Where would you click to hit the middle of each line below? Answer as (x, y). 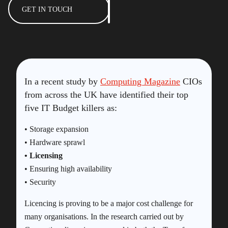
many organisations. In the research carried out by (104, 216)
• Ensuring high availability (68, 168)
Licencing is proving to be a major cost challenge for (109, 203)
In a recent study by (62, 81)
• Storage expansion (56, 129)
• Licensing (44, 155)
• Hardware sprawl (55, 142)
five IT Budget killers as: (71, 108)
